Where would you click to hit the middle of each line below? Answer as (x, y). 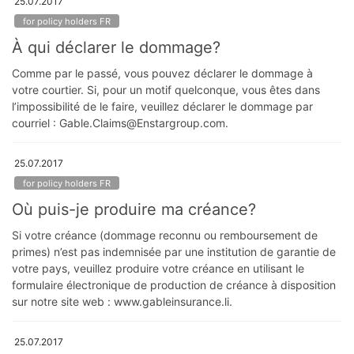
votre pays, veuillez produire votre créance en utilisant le (158, 269)
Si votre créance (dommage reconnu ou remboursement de (165, 235)
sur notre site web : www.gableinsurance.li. (122, 302)
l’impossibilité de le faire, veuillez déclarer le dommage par (162, 107)
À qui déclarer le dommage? (116, 48)
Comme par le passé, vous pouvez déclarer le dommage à (162, 73)
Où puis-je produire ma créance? (134, 210)
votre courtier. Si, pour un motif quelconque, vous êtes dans (166, 90)
